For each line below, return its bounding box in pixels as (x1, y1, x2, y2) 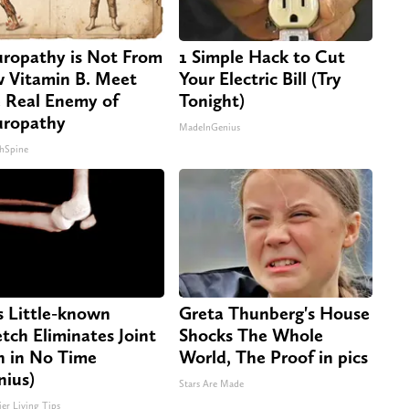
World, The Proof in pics (179, 345, 368, 368)
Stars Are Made (179, 377, 244, 390)
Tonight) (179, 89, 245, 111)
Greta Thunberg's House (179, 301, 370, 324)
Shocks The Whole (179, 323, 323, 346)
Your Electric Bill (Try (179, 67, 341, 89)
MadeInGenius (179, 121, 240, 133)
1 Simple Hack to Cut (179, 45, 345, 68)
